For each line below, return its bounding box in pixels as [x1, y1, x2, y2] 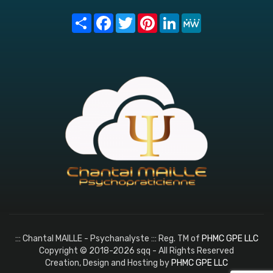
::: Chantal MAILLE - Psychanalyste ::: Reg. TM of [15, 233, 202, 244]
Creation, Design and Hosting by [45, 258, 171, 269]
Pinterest [157, 12, 195, 23]
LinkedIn [179, 12, 211, 23]
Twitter [135, 12, 165, 23]
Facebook [113, 12, 152, 23]
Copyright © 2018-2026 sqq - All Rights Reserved [39, 246, 234, 257]
